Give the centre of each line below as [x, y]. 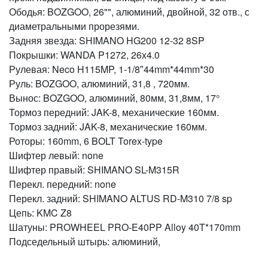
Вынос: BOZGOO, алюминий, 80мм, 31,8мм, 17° [114, 98]
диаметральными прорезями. [75, 26]
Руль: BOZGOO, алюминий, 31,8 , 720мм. [99, 84]
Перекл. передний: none [63, 184]
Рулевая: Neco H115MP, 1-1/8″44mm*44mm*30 [112, 69]
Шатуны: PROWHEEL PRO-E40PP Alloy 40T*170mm [125, 227]
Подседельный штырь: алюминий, [85, 242]
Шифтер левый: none [56, 156]
